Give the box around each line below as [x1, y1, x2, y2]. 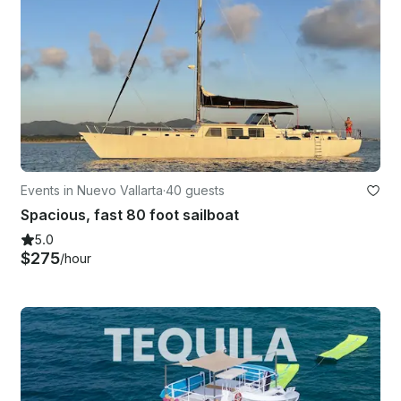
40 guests [166, 182, 225, 198]
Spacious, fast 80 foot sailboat [21, 205, 239, 224]
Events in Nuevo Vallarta [21, 182, 163, 198]
